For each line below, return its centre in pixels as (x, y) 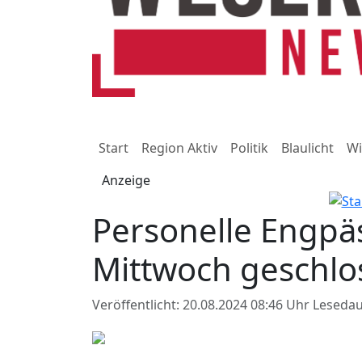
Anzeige (126, 180)
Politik (249, 148)
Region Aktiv (179, 148)
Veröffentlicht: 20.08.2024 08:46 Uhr (202, 304)
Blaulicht (307, 148)
